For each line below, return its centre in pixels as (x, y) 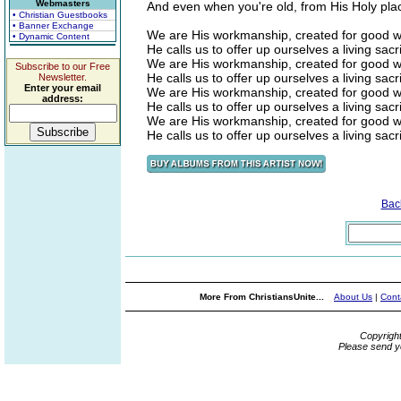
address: (63, 98)
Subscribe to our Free (63, 66)
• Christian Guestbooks (60, 15)
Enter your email (63, 88)
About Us (353, 297)
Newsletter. (63, 77)
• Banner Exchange (53, 26)
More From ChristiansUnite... (263, 297)
